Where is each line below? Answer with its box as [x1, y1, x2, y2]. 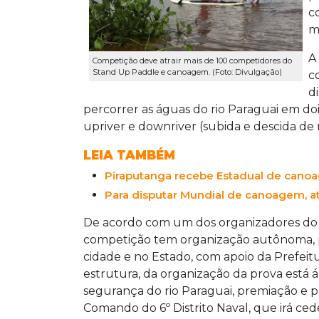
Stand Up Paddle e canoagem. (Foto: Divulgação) [93, 66, 282, 77]
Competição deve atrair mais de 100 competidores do [93, 55, 292, 66]
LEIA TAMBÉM [83, 147, 175, 162]
